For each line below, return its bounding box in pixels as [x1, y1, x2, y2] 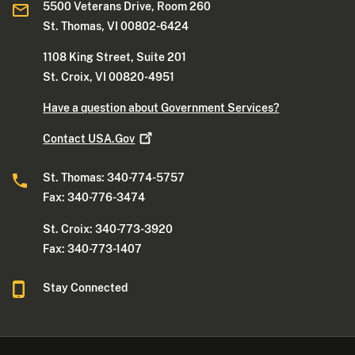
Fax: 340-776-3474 [43, 191, 146, 204]
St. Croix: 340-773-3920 [43, 222, 174, 235]
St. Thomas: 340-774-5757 [43, 171, 185, 185]
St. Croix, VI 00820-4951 [43, 71, 175, 84]
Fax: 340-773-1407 [43, 242, 143, 255]
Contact [43, 132, 89, 146]
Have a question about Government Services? [43, 101, 280, 115]
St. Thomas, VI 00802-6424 [43, 20, 189, 33]
